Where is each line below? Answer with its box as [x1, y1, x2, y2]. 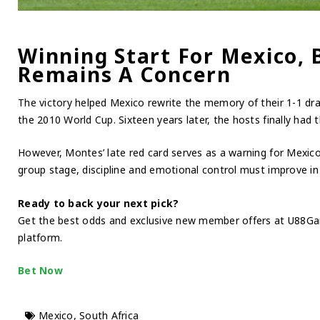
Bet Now [18, 264, 63, 278]
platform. [18, 230, 63, 244]
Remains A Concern [18, 61, 231, 89]
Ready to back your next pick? [18, 196, 179, 210]
